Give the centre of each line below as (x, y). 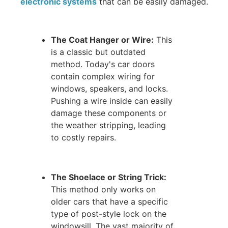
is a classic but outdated (98, 52)
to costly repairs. (84, 137)
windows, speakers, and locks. (110, 88)
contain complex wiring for (103, 76)
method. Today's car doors (103, 64)
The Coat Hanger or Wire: (103, 39)
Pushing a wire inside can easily (112, 101)
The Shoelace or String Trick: (109, 177)
